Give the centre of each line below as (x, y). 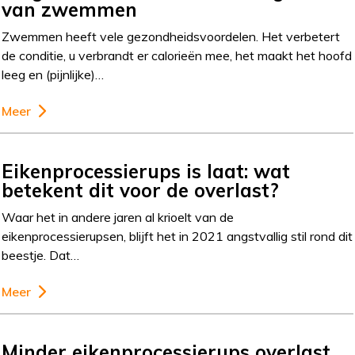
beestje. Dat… (41, 255)
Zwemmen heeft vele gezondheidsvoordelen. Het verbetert (171, 36)
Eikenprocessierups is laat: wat (146, 171)
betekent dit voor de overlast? (141, 190)
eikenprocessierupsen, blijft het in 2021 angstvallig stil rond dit (177, 236)
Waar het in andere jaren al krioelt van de (118, 217)
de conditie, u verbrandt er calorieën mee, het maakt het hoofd (177, 55)
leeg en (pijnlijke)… (53, 74)
